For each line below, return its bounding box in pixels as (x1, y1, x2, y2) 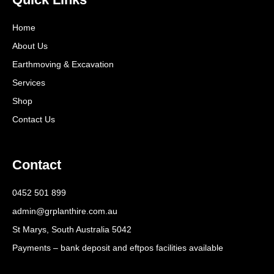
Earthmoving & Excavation (12, 59, 114, 70)
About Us (12, 41, 48, 51)
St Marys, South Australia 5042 (12, 224, 131, 235)
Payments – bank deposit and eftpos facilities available (12, 243, 223, 253)
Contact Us (12, 114, 55, 125)
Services (12, 78, 45, 88)
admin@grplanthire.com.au (12, 206, 117, 217)
